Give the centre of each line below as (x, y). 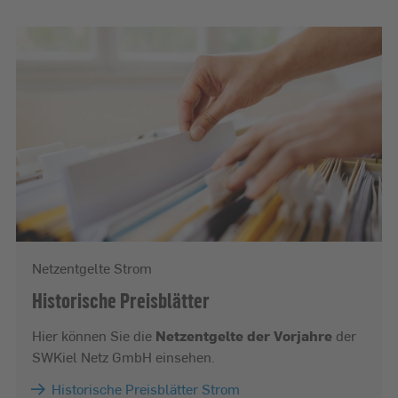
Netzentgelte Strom (92, 267)
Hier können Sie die (94, 335)
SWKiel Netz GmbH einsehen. (123, 356)
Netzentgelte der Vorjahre (246, 335)
